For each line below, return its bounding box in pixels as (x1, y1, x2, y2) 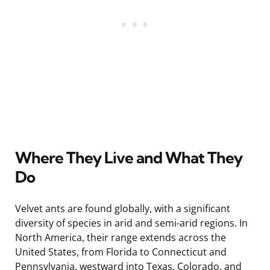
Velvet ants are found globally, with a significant (15, 201, 230, 215)
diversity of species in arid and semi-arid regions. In (15, 216, 248, 230)
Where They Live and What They (15, 147, 242, 168)
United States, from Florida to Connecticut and (15, 245, 227, 259)
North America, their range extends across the (15, 230, 226, 244)
